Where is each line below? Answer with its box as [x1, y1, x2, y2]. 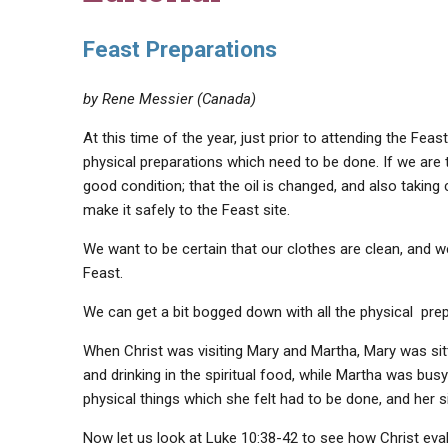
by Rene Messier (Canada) [82, 90, 256, 108]
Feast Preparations [82, 36, 277, 62]
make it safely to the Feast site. [82, 201, 290, 219]
